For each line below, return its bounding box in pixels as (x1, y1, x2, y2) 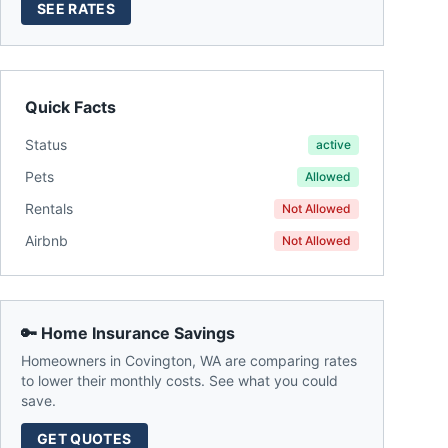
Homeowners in (21, 352, 125, 369)
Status (25, 136, 67, 153)
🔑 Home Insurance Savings (21, 323, 235, 343)
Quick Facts (25, 97, 116, 117)
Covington (125, 352, 192, 369)
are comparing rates (221, 352, 357, 369)
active (316, 137, 351, 152)
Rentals (25, 200, 73, 217)
